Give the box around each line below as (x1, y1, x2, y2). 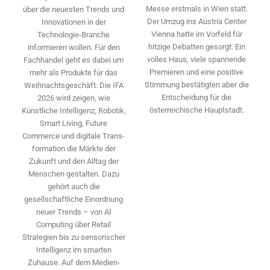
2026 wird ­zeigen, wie (37, 93, 110, 102)
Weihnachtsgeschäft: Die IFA (24, 80, 124, 90)
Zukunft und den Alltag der (28, 156, 119, 166)
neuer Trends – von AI (36, 207, 111, 216)
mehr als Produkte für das (30, 67, 118, 77)
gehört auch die (47, 181, 100, 191)
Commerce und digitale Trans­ (22, 131, 125, 140)
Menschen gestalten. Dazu (28, 169, 119, 178)
